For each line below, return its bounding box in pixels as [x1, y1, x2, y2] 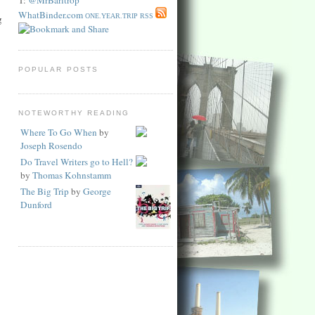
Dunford [20, 198, 52, 211]
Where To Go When [20, 125, 97, 139]
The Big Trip [20, 184, 69, 198]
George [83, 184, 111, 198]
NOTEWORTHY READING [18, 109, 130, 117]
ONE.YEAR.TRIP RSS [85, 11, 153, 20]
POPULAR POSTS [18, 65, 98, 73]
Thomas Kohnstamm [32, 168, 111, 181]
